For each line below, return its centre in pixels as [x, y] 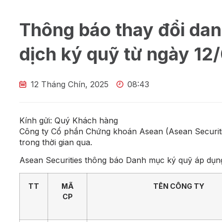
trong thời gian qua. [56, 142]
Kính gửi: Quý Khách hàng [69, 120]
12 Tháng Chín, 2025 [69, 84]
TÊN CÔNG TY [179, 186]
